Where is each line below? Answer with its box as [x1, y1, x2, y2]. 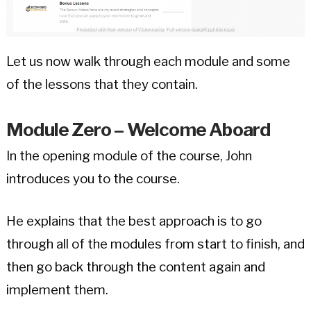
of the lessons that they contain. [6, 76, 198, 92]
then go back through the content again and [6, 259, 265, 276]
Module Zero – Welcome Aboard [6, 119, 271, 141]
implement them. [6, 282, 108, 299]
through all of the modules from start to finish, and [6, 236, 305, 253]
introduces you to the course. [6, 171, 180, 187]
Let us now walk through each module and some [6, 53, 290, 69]
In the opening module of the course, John [6, 148, 252, 165]
